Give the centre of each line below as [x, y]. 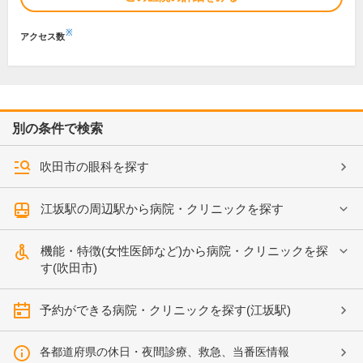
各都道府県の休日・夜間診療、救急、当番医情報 [164, 352]
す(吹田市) [69, 268]
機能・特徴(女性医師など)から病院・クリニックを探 [184, 251]
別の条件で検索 [58, 128]
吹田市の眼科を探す [94, 167]
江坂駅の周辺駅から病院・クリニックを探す [162, 209]
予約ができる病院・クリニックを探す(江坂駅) [165, 310]
